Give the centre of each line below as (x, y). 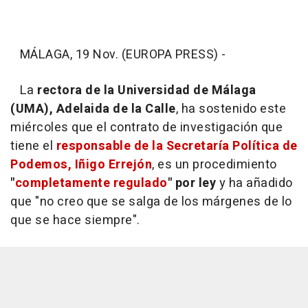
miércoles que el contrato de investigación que (146, 127)
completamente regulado (91, 183)
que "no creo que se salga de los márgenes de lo (151, 201)
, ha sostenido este (231, 109)
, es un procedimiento (214, 164)
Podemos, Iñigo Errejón (81, 164)
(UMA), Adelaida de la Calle (93, 109)
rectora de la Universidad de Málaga (147, 90)
